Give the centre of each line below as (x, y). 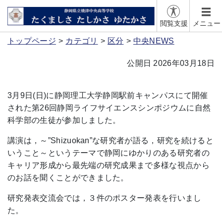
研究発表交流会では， (48, 198)
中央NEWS (154, 41)
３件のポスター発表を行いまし (145, 198)
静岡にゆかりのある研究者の (157, 153)
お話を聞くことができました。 (72, 178)
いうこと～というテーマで (56, 153)
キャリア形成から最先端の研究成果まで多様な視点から (109, 165)
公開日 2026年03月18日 (171, 63)
